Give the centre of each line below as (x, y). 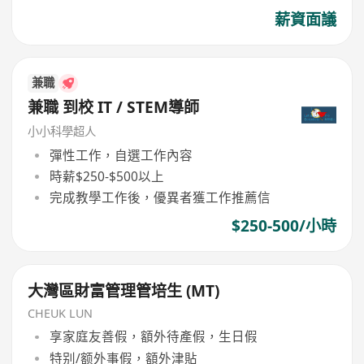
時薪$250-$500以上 (106, 176)
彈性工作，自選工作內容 (121, 155)
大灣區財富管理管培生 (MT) (124, 290)
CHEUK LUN (61, 313)
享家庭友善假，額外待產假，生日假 (153, 337)
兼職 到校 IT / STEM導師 (114, 108)
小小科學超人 (62, 131)
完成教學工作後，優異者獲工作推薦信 (160, 198)
